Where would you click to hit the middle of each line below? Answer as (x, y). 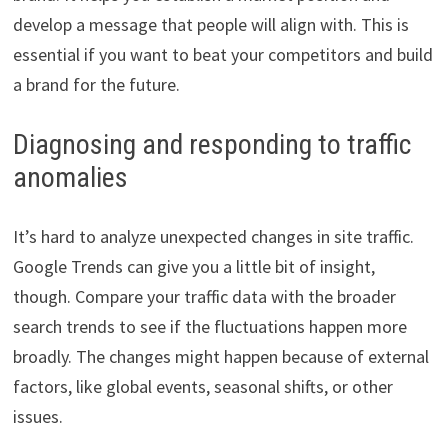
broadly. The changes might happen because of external (220, 357)
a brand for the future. (96, 85)
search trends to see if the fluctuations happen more (209, 327)
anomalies (70, 178)
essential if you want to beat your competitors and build (222, 55)
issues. (37, 417)
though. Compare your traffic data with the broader (204, 297)
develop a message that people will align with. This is (210, 25)
